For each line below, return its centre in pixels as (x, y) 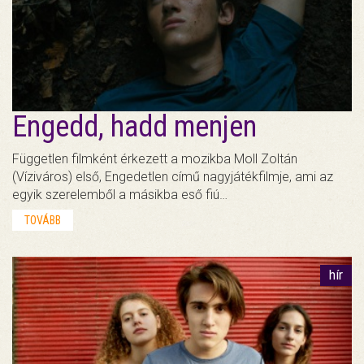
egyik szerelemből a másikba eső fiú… (120, 195)
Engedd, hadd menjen (134, 127)
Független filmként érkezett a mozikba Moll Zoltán (155, 159)
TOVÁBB (43, 221)
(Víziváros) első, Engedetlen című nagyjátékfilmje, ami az (173, 177)
